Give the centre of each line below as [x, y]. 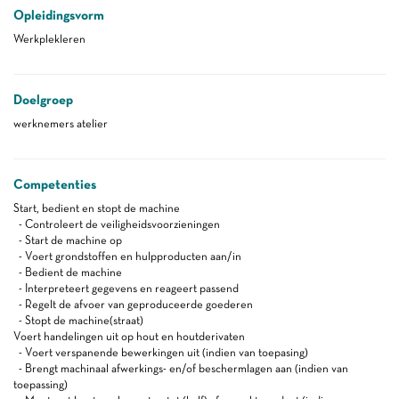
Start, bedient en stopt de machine [97, 208]
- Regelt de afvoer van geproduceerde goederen [133, 304]
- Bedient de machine [68, 272]
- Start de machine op [68, 240]
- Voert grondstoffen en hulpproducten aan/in [127, 256]
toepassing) [41, 384]
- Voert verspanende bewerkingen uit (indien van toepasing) [161, 352]
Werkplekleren [49, 39]
